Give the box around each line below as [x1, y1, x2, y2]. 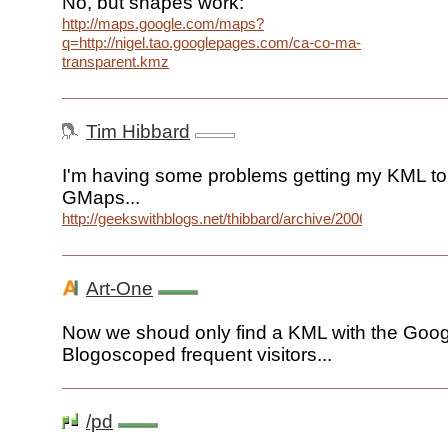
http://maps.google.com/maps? [62, 15, 264, 33]
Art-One [86, 278, 153, 300]
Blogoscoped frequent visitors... [62, 344, 332, 366]
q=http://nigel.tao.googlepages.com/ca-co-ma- [62, 34, 361, 52]
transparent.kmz [62, 53, 169, 71]
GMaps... [62, 187, 140, 209]
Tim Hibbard [86, 121, 190, 143]
